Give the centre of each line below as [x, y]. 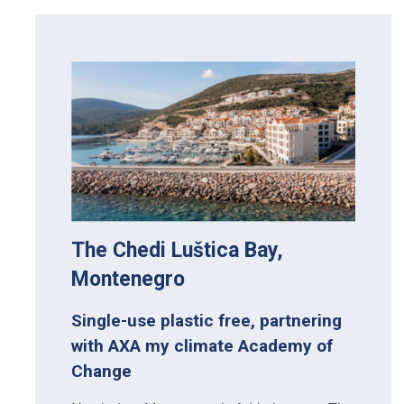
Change [101, 371]
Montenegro [128, 279]
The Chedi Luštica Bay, [177, 250]
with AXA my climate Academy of [202, 345]
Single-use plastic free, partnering [207, 320]
